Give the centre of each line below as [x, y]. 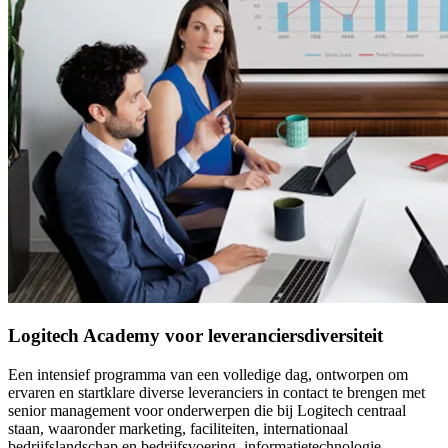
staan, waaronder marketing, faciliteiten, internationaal [178, 429]
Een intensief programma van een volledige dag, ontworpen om [208, 375]
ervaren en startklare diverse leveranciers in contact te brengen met [216, 393]
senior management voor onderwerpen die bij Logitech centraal [207, 411]
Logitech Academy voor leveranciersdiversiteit [195, 336]
